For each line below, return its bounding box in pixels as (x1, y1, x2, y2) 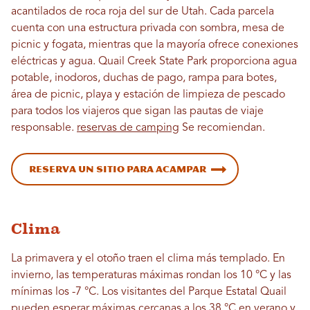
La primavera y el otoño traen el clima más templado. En (11, 253, 285, 265)
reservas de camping (77, 122, 179, 134)
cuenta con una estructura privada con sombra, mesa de (11, 23, 284, 35)
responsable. (11, 122, 77, 134)
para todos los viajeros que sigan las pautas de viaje (11, 106, 264, 118)
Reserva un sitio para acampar (29, 164, 206, 175)
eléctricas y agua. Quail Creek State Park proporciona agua (11, 56, 297, 68)
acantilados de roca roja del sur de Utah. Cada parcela (11, 6, 274, 18)
